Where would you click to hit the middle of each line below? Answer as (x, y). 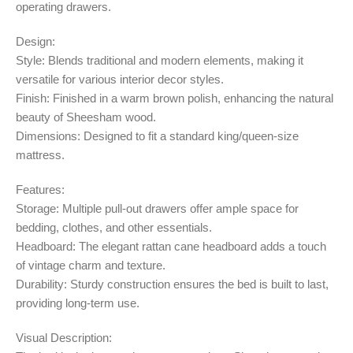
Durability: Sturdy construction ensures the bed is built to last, (172, 284)
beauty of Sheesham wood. (86, 117)
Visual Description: (64, 337)
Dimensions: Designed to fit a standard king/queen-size (157, 136)
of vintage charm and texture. (91, 265)
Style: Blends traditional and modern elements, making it (160, 60)
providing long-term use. (78, 303)
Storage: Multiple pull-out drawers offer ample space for (157, 208)
